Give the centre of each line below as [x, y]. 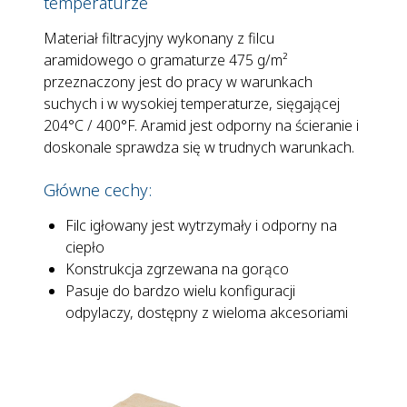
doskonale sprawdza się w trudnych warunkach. [199, 147]
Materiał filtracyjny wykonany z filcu [159, 38]
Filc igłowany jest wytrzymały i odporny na [201, 225]
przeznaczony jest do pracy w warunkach [178, 81]
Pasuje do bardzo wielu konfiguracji [180, 290]
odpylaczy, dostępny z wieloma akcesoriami [207, 312]
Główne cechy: [98, 189]
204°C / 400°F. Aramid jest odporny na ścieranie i [201, 125]
